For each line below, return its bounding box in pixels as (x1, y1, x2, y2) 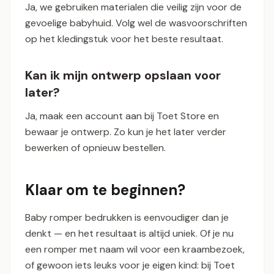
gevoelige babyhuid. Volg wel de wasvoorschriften (25, 17, 247, 30)
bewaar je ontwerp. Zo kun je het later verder (25, 125, 226, 139)
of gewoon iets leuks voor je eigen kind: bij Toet (25, 259, 235, 272)
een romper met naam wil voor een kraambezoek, (25, 243, 245, 256)
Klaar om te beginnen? (25, 180, 185, 200)
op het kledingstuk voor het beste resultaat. (25, 32, 223, 46)
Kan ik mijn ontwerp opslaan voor (25, 67, 221, 84)
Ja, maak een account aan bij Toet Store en (25, 109, 219, 123)
